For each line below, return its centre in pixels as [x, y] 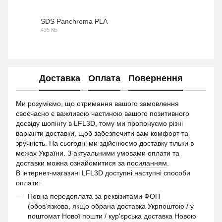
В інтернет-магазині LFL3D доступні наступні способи [103, 173]
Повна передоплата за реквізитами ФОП [95, 196]
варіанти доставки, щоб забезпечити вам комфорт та [102, 133]
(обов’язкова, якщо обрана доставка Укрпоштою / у [111, 206]
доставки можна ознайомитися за [71, 163]
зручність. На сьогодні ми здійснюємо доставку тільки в [105, 143]
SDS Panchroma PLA [74, 21]
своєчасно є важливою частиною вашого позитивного [103, 113]
